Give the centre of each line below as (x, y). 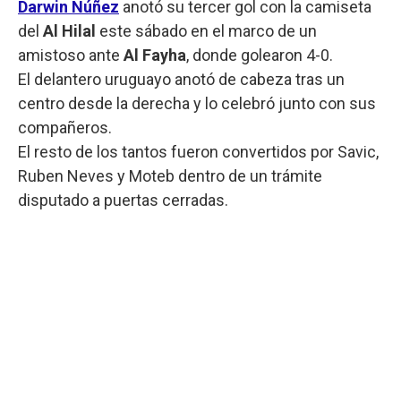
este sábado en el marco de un (208, 30)
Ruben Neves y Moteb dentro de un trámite (170, 175)
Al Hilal (71, 30)
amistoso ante (71, 55)
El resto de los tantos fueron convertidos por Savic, (198, 151)
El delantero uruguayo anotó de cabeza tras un (181, 79)
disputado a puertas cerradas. (123, 200)
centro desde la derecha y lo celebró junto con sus (197, 103)
